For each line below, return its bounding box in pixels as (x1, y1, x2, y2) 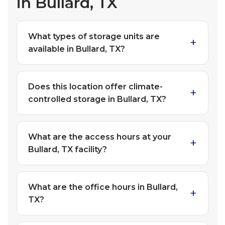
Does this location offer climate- (28, 82, 163, 92)
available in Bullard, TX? (28, 44, 125, 54)
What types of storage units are (28, 32, 160, 42)
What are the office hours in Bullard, (28, 182, 178, 192)
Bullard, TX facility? (28, 145, 107, 155)
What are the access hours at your (28, 132, 171, 142)
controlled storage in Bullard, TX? (28, 94, 166, 104)
